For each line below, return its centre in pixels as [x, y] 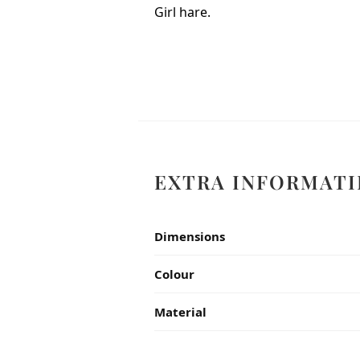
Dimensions [190, 236]
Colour [174, 274]
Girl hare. [182, 12]
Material [180, 311]
